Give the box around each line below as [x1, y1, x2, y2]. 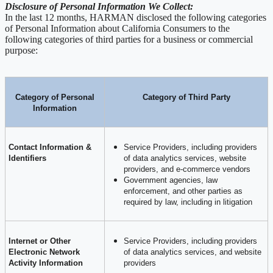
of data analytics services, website [124, 153, 246, 163]
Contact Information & [9, 142, 91, 152]
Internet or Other [9, 236, 71, 246]
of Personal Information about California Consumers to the [5, 23, 230, 34]
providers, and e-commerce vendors [124, 164, 250, 174]
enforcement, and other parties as [124, 186, 243, 196]
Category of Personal [15, 92, 94, 102]
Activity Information [9, 258, 85, 268]
